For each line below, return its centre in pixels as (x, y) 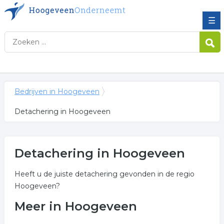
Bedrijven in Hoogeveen (57, 91)
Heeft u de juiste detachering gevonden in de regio (104, 174)
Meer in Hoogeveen (75, 206)
